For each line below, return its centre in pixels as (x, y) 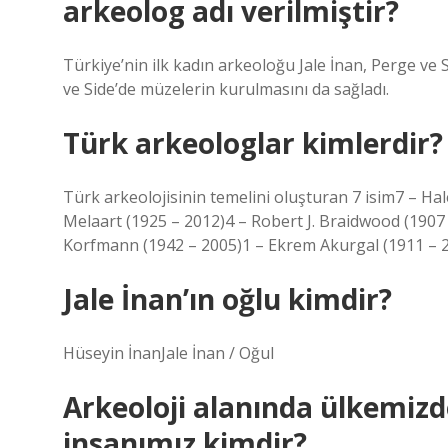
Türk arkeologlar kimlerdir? (253, 143)
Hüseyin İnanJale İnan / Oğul (168, 353)
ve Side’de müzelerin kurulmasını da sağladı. (226, 89)
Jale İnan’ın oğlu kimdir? (227, 299)
